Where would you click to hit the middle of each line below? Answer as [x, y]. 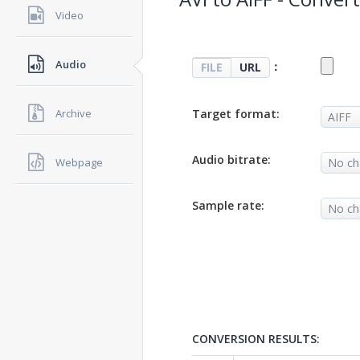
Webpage [79, 163]
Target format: [235, 114]
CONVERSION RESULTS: [256, 339]
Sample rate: [228, 205]
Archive [74, 114]
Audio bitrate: [231, 160]
